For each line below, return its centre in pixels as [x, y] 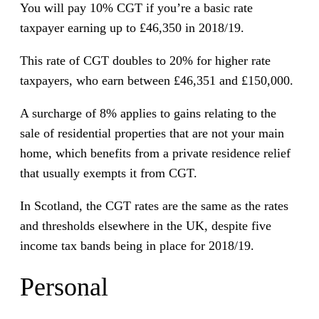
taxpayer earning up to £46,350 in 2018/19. [132, 28]
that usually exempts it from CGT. [109, 173]
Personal [64, 287]
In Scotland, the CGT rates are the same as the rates [154, 206]
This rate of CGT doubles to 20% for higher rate [145, 61]
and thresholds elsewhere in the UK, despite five [146, 226]
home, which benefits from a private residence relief [155, 153]
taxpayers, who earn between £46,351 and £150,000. [157, 81]
